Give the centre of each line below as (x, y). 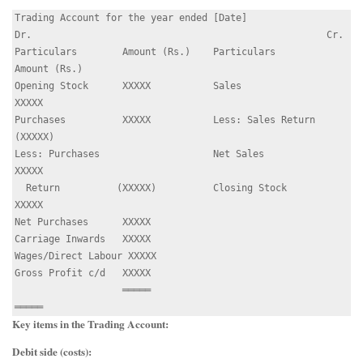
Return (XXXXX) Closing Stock (20, 188)
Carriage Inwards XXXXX (83, 239)
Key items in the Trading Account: (90, 324)
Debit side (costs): (52, 352)
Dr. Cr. (179, 34)
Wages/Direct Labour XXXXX (85, 256)
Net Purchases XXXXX (83, 222)
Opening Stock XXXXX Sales (128, 85)
